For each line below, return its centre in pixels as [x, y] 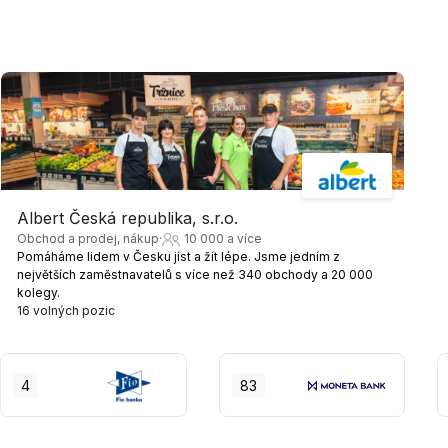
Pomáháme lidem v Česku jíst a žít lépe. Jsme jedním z [178, 257]
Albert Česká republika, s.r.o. [127, 218]
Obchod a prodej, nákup [88, 239]
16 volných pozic [66, 311]
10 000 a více [223, 239]
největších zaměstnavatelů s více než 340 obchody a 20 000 [195, 275]
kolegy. [38, 293]
